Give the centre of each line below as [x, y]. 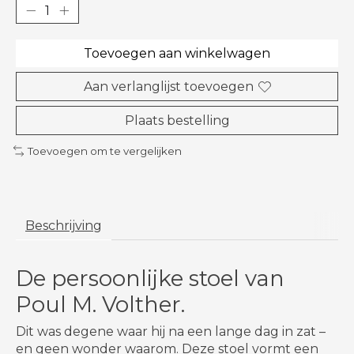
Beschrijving [64, 225]
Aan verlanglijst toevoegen [168, 87]
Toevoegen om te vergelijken [104, 151]
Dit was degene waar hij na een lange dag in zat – [171, 331]
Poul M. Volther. [100, 304]
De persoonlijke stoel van [150, 278]
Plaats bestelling [177, 121]
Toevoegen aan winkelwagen [177, 54]
